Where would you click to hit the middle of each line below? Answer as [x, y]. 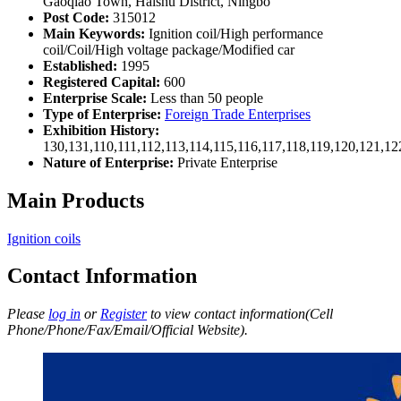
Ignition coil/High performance [234, 33]
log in [64, 314]
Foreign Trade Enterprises [238, 114]
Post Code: [76, 17]
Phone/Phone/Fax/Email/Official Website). [128, 330]
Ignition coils [44, 238]
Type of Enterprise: [102, 114]
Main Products [76, 200]
